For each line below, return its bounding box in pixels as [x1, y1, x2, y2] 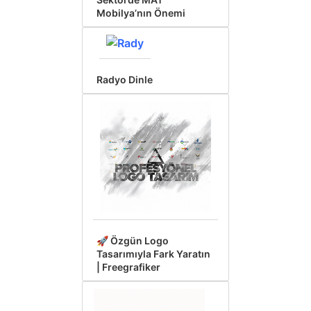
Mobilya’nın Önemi [96, 7, 185, 19]
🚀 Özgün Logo [96, 235, 169, 246]
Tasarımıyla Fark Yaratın [96, 248, 210, 260]
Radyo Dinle [96, 74, 153, 85]
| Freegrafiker [96, 261, 160, 273]
